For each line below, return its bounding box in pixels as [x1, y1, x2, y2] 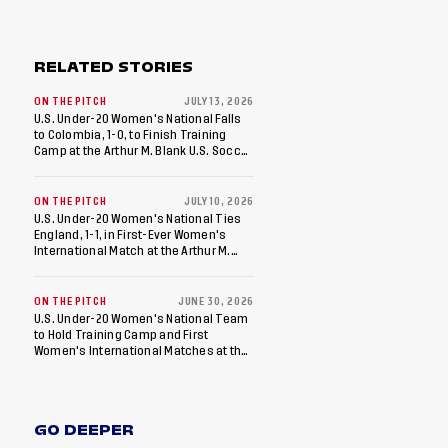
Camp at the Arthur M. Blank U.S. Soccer [34, 145, 253, 157]
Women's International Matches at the [34, 345, 249, 357]
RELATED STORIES [34, 56, 194, 78]
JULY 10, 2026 [183, 197, 254, 207]
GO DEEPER [34, 419, 135, 441]
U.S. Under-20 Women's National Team [34, 313, 249, 325]
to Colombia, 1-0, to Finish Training [34, 129, 227, 141]
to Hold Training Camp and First [34, 329, 209, 341]
